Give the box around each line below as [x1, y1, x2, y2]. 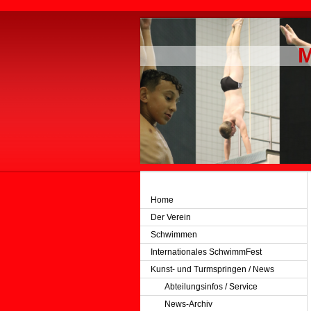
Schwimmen [151, 230, 197, 239]
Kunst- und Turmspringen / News [151, 264, 274, 274]
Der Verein [151, 212, 191, 222]
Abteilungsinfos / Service [165, 282, 258, 292]
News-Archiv [165, 299, 212, 309]
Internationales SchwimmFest [151, 247, 262, 257]
